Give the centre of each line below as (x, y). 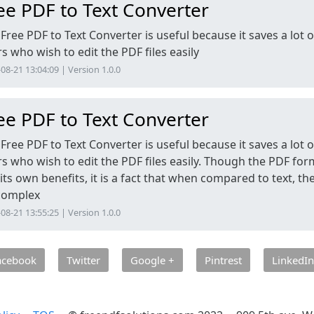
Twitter (83, 260)
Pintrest (223, 260)
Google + (152, 260)
